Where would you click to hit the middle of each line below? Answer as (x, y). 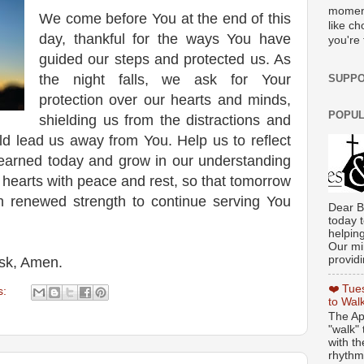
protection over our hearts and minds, (165, 100)
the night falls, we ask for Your (165, 80)
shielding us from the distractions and (165, 120)
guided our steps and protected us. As (165, 59)
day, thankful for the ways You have (165, 39)
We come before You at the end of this (165, 19)
